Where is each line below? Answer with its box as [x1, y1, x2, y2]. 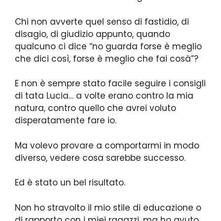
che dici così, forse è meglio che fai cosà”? [15, 52, 198, 65]
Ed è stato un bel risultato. [15, 177, 128, 189]
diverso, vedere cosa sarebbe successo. [15, 151, 185, 164]
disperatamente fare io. [15, 114, 116, 127]
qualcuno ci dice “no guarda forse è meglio [15, 40, 202, 52]
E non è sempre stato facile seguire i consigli [15, 77, 206, 90]
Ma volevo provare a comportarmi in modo [15, 139, 199, 151]
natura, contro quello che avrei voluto [15, 102, 176, 114]
